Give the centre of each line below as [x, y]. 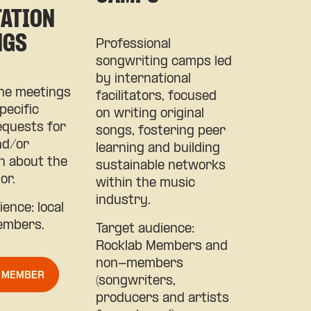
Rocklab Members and [161, 246]
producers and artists [162, 299]
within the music [145, 183]
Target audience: [145, 229]
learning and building [158, 149]
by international [143, 79]
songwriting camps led [163, 62]
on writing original [150, 114]
